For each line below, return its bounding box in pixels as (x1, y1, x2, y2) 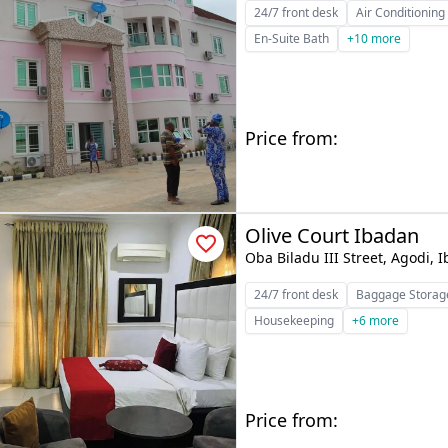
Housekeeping (254, 312, 335, 329)
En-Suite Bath (254, 30, 330, 47)
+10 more (347, 30, 402, 47)
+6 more (352, 312, 400, 329)
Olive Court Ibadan (245, 222, 420, 249)
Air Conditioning (356, 4, 446, 21)
